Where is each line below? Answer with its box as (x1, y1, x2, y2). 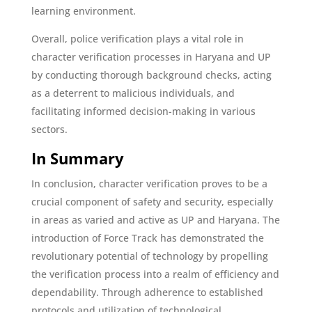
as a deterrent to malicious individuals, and (31, 86, 235, 100)
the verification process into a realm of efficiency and (31, 267, 279, 281)
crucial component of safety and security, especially (31, 194, 273, 208)
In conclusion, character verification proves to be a (31, 176, 267, 190)
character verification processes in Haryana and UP (31, 49, 271, 63)
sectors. (31, 122, 68, 136)
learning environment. (31, 3, 136, 17)
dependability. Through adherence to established (31, 285, 263, 299)
